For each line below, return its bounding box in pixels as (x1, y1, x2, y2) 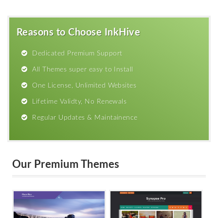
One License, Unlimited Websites (32, 82, 137, 89)
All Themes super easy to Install (32, 66, 133, 73)
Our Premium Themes (12, 159, 120, 170)
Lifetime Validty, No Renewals (32, 98, 127, 105)
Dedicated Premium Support (32, 50, 123, 57)
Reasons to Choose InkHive (17, 27, 140, 37)
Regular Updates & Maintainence (32, 114, 138, 121)
